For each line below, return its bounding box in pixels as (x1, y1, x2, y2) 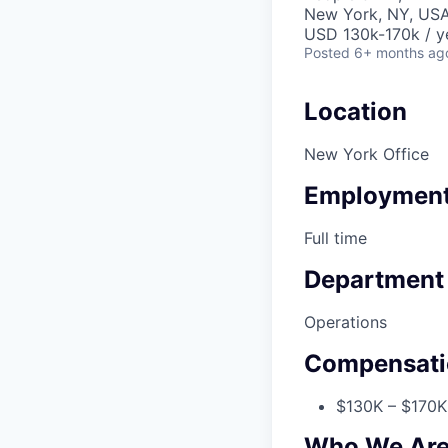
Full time (304, 227, 367, 248)
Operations (304, 311, 387, 332)
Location (304, 97, 407, 127)
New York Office (304, 144, 429, 165)
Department (304, 264, 444, 294)
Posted (304, 44, 350, 62)
